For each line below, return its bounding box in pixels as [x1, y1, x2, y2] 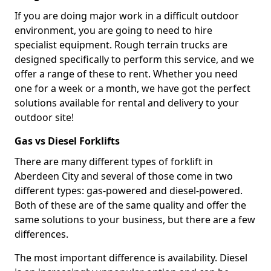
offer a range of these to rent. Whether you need [15, 67, 238, 80]
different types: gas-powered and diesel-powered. [15, 184, 243, 197]
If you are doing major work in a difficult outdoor [15, 9, 239, 22]
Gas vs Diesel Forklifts [15, 134, 120, 148]
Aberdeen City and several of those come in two [15, 169, 233, 183]
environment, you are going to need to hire [15, 24, 212, 37]
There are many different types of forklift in [15, 155, 213, 168]
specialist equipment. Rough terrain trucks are [15, 38, 227, 51]
